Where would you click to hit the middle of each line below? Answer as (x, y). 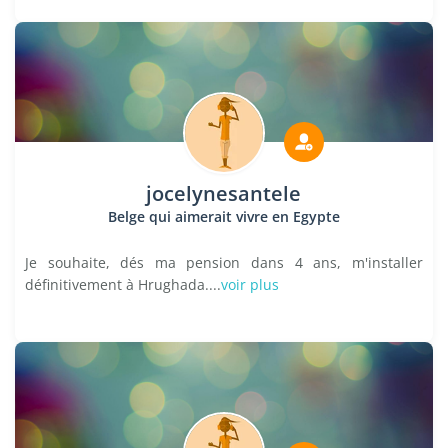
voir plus (250, 284)
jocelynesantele (224, 193)
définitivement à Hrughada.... (123, 284)
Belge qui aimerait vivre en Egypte (223, 216)
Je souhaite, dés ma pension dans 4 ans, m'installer (224, 262)
